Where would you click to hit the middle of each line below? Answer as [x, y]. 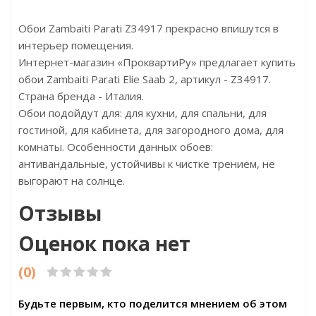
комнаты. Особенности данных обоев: [116, 147]
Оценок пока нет [104, 243]
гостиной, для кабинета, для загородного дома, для [151, 130]
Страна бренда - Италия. [81, 96]
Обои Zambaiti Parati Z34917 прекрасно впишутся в [148, 28]
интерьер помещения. [76, 45]
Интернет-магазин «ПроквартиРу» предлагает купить [157, 62]
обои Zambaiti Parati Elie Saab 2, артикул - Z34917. [145, 79]
